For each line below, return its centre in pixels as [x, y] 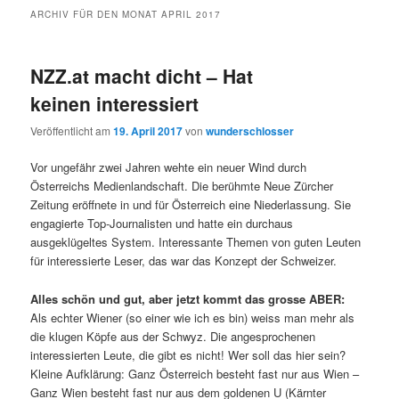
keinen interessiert [115, 104]
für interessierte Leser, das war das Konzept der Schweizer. [184, 261]
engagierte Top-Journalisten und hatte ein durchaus [162, 224]
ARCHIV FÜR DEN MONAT [96, 15]
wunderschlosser [250, 131]
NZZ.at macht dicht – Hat [142, 76]
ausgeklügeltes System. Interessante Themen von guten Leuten [196, 242]
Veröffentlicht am [72, 131]
